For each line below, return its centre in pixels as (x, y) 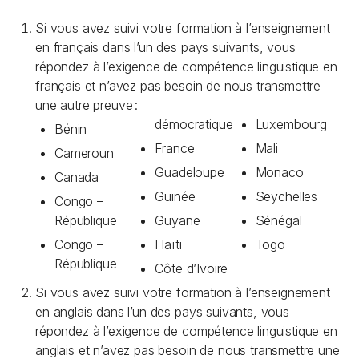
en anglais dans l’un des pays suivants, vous (162, 312)
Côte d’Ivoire (192, 268)
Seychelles (286, 196)
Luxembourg (291, 124)
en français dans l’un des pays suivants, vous (165, 47)
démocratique (194, 124)
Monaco (279, 172)
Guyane (177, 220)
